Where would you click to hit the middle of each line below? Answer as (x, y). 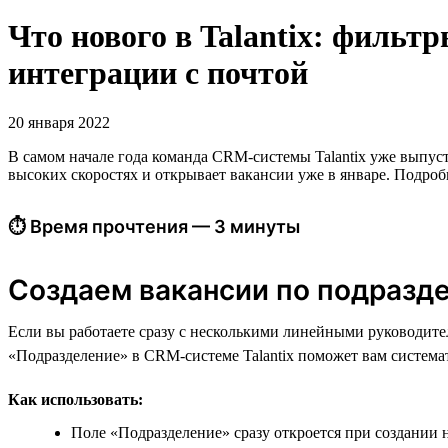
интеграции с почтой (158, 73)
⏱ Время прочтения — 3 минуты (154, 226)
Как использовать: (75, 399)
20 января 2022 (59, 122)
